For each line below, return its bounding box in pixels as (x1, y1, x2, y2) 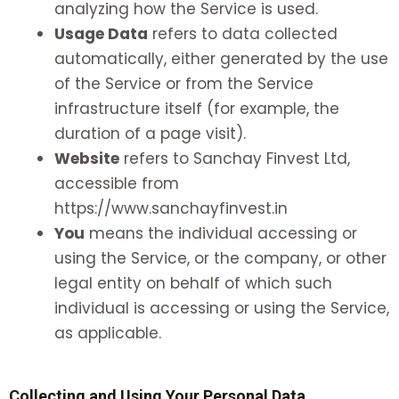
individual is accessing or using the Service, (54, 297, 389, 320)
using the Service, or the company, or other (54, 248, 387, 270)
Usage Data (54, 23, 148, 45)
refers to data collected (148, 23, 338, 45)
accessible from (54, 173, 179, 195)
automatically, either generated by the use (54, 48, 388, 70)
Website (54, 148, 119, 170)
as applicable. (54, 322, 161, 345)
